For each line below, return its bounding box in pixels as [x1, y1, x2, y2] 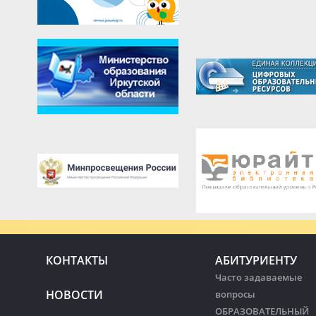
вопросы [215, 288, 255, 301]
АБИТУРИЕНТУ [215, 253, 297, 269]
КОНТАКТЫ [46, 253, 108, 269]
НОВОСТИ [46, 287, 103, 303]
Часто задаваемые [215, 271, 302, 284]
